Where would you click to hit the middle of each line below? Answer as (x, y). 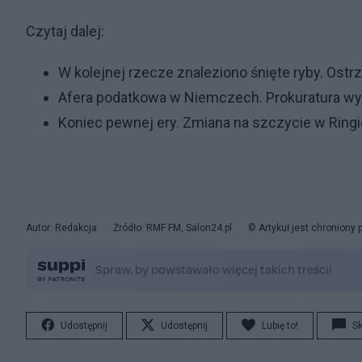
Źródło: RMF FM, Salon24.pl (173, 228)
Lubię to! (280, 326)
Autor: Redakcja (61, 228)
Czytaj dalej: (65, 31)
